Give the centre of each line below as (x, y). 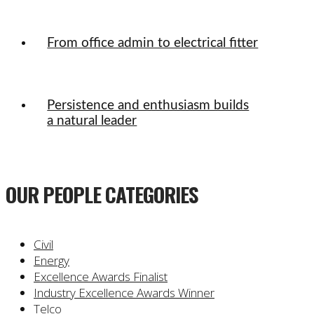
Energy (52, 261)
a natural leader (92, 121)
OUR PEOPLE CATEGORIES (102, 194)
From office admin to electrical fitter (153, 43)
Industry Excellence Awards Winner (124, 293)
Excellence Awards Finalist (101, 277)
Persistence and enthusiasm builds (148, 105)
